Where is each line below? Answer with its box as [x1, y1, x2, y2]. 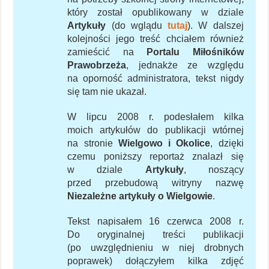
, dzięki [210, 138, 244, 149]
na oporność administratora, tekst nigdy [67, 73, 244, 84]
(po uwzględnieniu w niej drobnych [67, 243, 244, 253]
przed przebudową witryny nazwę [67, 178, 244, 189]
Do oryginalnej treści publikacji [67, 229, 244, 240]
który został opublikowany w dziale [67, 7, 244, 18]
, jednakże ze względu [126, 60, 244, 71]
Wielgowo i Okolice [118, 138, 211, 149]
